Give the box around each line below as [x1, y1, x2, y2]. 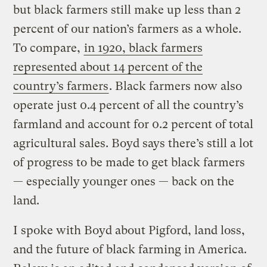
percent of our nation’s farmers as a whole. [13, 21, 242, 36]
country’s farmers [13, 79, 109, 93]
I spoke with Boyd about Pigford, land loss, [13, 223, 246, 237]
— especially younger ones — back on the [13, 174, 235, 188]
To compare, [13, 41, 84, 55]
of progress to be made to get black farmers [13, 155, 246, 169]
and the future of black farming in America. [13, 242, 247, 256]
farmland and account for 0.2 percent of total [13, 117, 254, 131]
